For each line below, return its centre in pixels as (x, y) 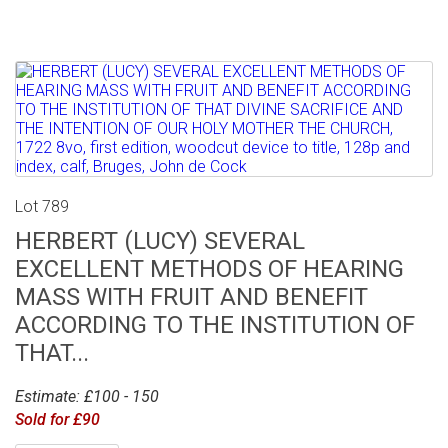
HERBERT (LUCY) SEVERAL (160, 240)
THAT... (52, 352)
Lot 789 (42, 206)
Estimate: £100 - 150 (87, 396)
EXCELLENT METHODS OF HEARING (209, 268)
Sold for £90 (57, 419)
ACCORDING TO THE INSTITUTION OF (215, 324)
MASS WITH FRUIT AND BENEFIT (191, 296)
